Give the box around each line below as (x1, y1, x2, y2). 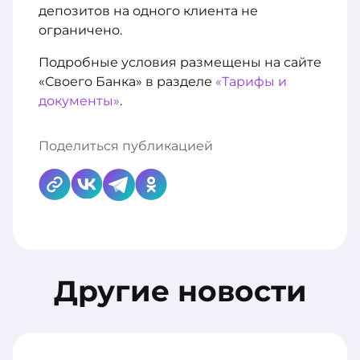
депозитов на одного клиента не (39, 3, 258, 18)
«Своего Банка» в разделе (39, 74, 215, 89)
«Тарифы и (215, 74, 287, 89)
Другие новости (53, 273, 307, 309)
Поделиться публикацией (39, 138, 213, 153)
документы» (39, 93, 120, 108)
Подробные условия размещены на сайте (39, 55, 321, 70)
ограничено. (39, 22, 122, 38)
